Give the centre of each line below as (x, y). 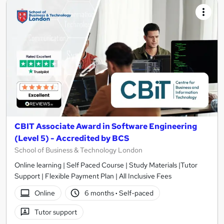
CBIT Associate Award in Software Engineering (106, 126)
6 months (100, 193)
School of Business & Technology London (78, 150)
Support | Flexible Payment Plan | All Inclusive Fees (93, 176)
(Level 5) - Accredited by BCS (72, 138)
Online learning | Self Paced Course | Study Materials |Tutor (106, 165)
